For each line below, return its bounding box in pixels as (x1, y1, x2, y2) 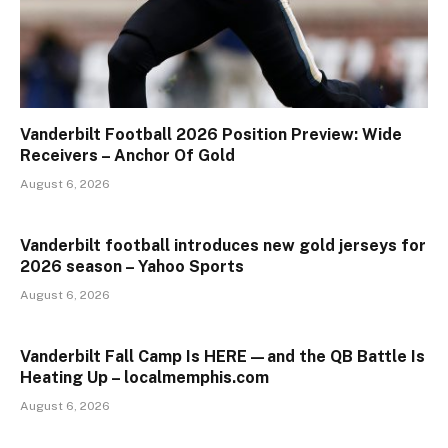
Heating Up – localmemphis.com (20, 367, 269, 387)
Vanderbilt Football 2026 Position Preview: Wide (20, 124, 402, 144)
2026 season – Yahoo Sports (20, 256, 244, 276)
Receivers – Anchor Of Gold (20, 145, 235, 165)
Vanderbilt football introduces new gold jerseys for (20, 235, 426, 255)
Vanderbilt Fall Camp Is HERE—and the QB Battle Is (20, 346, 425, 366)
